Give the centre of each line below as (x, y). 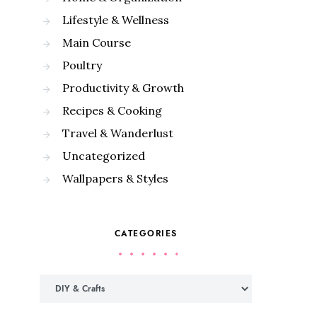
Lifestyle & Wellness (116, 20)
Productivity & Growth (123, 88)
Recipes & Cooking (112, 110)
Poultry (82, 65)
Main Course (97, 42)
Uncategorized (104, 156)
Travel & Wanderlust (118, 133)
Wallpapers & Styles (115, 178)
